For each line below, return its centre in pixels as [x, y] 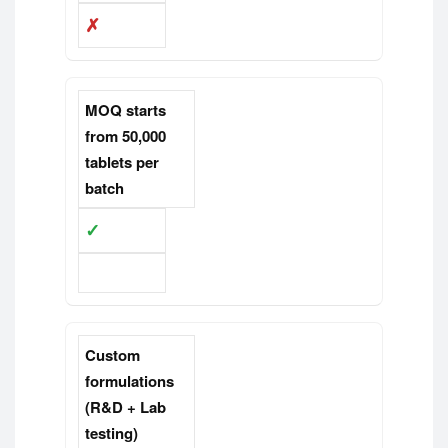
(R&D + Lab [125, 407]
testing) [111, 433]
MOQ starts [125, 110]
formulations [129, 381]
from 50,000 [125, 136]
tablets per [122, 162]
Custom [112, 355]
